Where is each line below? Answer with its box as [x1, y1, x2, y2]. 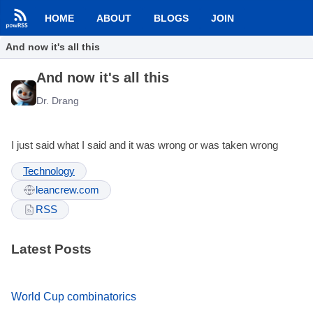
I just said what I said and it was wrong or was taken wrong [11, 139, 278, 151]
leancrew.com [36, 184, 99, 196]
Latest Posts [11, 242, 92, 257]
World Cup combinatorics [11, 290, 136, 303]
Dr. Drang [36, 95, 79, 106]
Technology [23, 166, 75, 177]
